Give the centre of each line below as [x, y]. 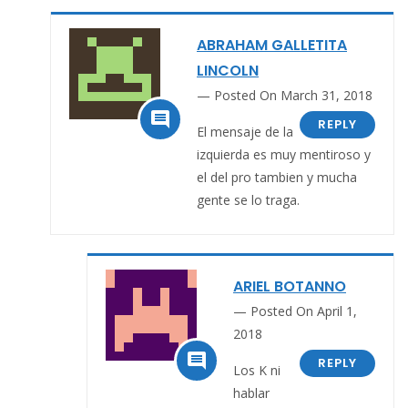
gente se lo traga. [248, 199]
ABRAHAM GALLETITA [272, 45]
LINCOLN [228, 70]
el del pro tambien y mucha [277, 177]
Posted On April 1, [304, 311]
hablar [251, 393]
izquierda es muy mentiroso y [284, 154]
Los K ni [257, 370]
